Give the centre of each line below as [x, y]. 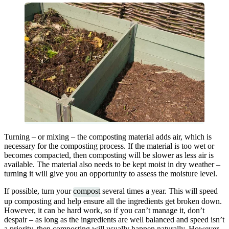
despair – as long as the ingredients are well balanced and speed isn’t [114, 219]
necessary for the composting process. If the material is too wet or [109, 146]
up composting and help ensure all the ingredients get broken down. [113, 201]
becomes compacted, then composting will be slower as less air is [109, 155]
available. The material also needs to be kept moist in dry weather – [112, 165]
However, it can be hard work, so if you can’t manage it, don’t [104, 210]
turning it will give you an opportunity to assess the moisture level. [111, 174]
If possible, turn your [39, 191]
